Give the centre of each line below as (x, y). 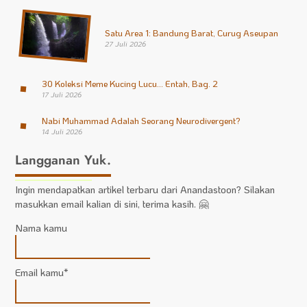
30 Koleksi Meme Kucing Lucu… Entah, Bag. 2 (130, 83)
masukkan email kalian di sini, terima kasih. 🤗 (112, 204)
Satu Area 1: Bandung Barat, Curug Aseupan (191, 32)
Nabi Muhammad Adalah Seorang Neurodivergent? (141, 120)
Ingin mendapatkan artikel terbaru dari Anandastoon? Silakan (145, 189)
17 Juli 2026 (61, 94)
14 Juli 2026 (62, 131)
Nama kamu (41, 228)
